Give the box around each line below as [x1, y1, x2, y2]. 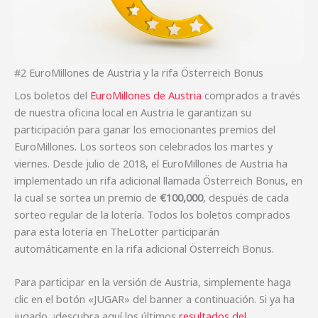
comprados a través [202, 87, 300, 102]
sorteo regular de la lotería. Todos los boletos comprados [14, 207, 290, 221]
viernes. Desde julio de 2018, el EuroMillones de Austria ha [14, 155, 287, 170]
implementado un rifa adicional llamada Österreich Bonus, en [14, 172, 302, 187]
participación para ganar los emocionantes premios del [14, 121, 275, 136]
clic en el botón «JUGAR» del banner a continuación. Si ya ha [14, 291, 295, 306]
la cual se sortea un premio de [14, 190, 160, 204]
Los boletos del [14, 87, 90, 102]
